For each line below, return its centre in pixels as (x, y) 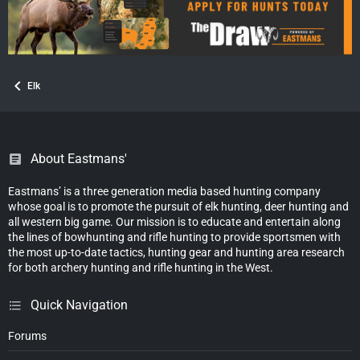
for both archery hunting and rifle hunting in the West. (141, 268)
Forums (27, 336)
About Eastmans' (79, 159)
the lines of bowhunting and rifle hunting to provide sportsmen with (174, 237)
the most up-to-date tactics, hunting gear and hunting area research (176, 253)
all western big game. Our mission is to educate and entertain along (174, 222)
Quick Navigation (79, 305)
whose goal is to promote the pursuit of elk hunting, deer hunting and (178, 207)
